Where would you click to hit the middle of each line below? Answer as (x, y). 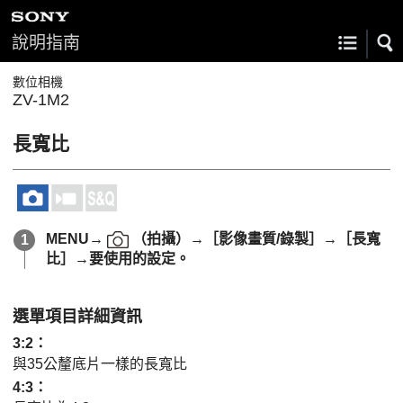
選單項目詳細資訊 (77, 317)
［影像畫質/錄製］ (263, 239)
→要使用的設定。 (132, 259)
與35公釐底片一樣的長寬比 (100, 364)
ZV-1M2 (41, 100)
